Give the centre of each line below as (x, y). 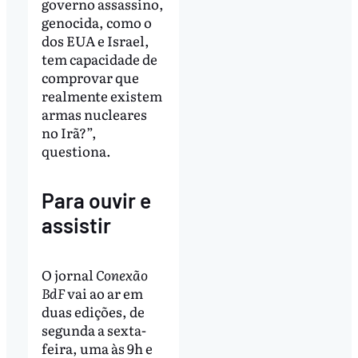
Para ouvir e (96, 200)
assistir (76, 225)
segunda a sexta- (93, 329)
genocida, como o (96, 22)
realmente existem (101, 95)
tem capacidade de (99, 58)
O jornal (68, 274)
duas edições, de (93, 311)
